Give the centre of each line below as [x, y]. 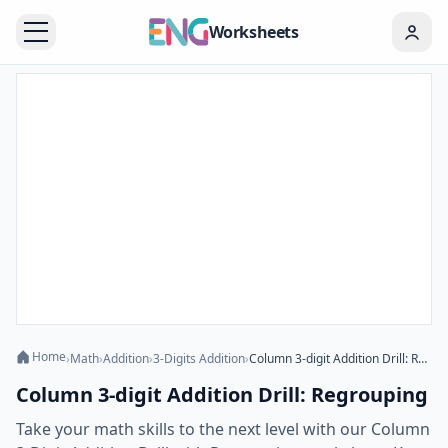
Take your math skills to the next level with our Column [223, 429]
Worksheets [253, 32]
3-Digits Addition [199, 358]
